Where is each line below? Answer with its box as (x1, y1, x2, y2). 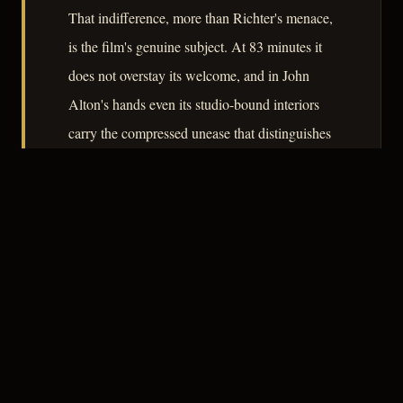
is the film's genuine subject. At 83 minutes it (68, 37, 322, 57)
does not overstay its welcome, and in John (68, 66, 309, 85)
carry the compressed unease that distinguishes (68, 123, 331, 143)
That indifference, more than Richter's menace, (68, 8, 333, 28)
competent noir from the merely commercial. (68, 152, 319, 172)
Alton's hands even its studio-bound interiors (68, 94, 319, 114)
